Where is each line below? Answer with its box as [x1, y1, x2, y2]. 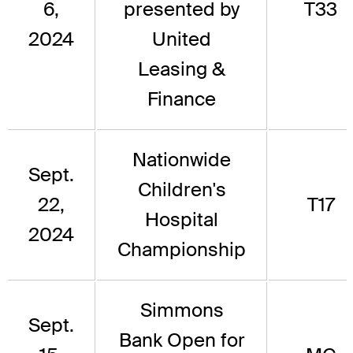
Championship [117, 236, 246, 262]
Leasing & [138, 56, 225, 81]
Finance [147, 86, 216, 111]
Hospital [145, 206, 218, 232]
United [152, 26, 211, 51]
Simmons [139, 297, 224, 322]
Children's [137, 176, 226, 202]
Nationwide [132, 147, 231, 172]
